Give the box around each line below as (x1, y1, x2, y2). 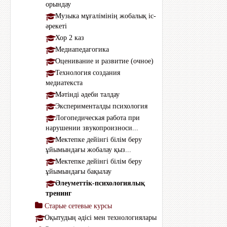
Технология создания (55, 69, 120, 77)
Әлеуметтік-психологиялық (55, 179, 145, 187)
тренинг (46, 190, 71, 197)
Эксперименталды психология (55, 102, 147, 110)
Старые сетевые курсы (45, 202, 112, 210)
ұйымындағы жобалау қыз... (46, 146, 131, 154)
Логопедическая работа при (55, 114, 140, 122)
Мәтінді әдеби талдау (55, 91, 120, 98)
